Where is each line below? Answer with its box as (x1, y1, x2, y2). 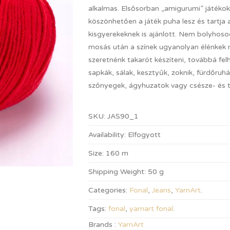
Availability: (88, 130, 126, 139)
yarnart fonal (129, 204, 174, 213)
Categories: (88, 186, 128, 195)
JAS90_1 (107, 112, 139, 121)
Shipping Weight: (88, 167, 146, 176)
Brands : (88, 220, 119, 229)
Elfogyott (128, 130, 161, 139)
